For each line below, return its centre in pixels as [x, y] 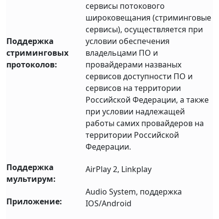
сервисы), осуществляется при [144, 30]
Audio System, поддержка [134, 192]
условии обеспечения [128, 41]
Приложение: [34, 202]
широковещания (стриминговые [148, 18]
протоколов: [32, 65]
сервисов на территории [133, 88]
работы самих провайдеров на [145, 123]
